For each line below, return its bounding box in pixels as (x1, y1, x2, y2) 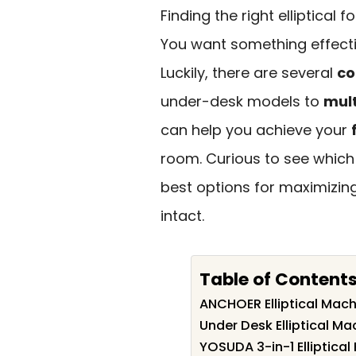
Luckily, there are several (161, 63, 337, 83)
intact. (161, 206, 204, 226)
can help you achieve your (161, 120, 351, 140)
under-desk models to (161, 91, 323, 111)
